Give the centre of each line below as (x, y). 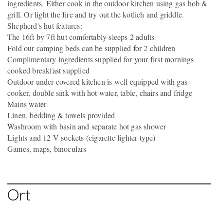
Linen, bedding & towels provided (61, 115)
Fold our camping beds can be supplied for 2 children (91, 48)
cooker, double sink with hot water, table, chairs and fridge (100, 92)
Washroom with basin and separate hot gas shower (87, 126)
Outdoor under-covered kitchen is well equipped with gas (98, 81)
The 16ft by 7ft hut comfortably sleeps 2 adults (81, 36)
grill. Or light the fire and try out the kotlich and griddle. (96, 14)
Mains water (27, 104)
